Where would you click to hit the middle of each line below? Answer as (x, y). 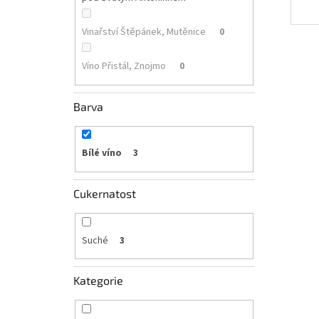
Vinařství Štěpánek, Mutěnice (145, 32)
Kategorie (98, 281)
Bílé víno (101, 153)
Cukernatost (105, 193)
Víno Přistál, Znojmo (125, 67)
